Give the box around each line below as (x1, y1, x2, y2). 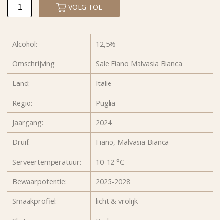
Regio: (12, 97, 32, 108)
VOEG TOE (68, 2, 102, 12)
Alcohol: (12, 38, 37, 49)
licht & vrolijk (96, 195, 138, 206)
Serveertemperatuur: (12, 156, 81, 166)
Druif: (12, 137, 30, 147)
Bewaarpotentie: (12, 176, 67, 186)
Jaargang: (12, 117, 43, 127)
